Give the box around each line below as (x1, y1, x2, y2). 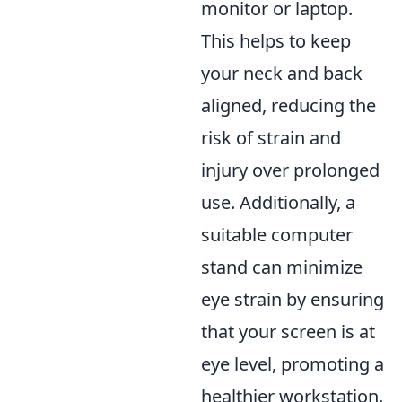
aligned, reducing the (201, 93, 376, 118)
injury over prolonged (201, 158, 380, 182)
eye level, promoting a (201, 352, 384, 376)
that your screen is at (201, 319, 375, 344)
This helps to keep (201, 29, 351, 53)
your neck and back (201, 61, 363, 85)
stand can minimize (201, 255, 363, 279)
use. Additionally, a (201, 190, 355, 214)
